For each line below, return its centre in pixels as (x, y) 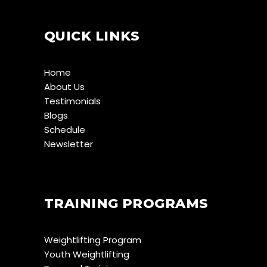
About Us (64, 87)
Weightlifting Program (93, 240)
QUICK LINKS (92, 36)
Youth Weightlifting (87, 254)
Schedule (65, 130)
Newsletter (69, 144)
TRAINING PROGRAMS (126, 204)
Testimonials (72, 101)
